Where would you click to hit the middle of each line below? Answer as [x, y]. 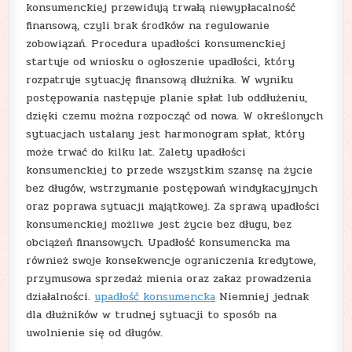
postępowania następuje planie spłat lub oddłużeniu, [167, 97]
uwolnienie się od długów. [95, 332]
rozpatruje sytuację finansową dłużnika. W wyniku [160, 79]
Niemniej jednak [262, 296]
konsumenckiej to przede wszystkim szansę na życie [170, 170]
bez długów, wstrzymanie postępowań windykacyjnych [172, 188]
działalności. [60, 296]
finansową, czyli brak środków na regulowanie [148, 25]
